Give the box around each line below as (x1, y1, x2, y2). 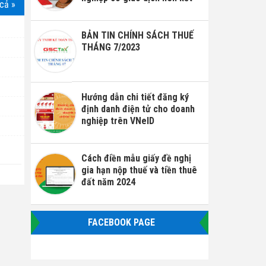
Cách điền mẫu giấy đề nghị (81, 152, 192, 164)
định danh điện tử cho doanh (81, 103, 195, 115)
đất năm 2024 (81, 176, 136, 188)
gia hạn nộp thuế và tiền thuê (81, 164, 198, 176)
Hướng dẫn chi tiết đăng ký (81, 91, 189, 103)
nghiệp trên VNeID (81, 115, 155, 126)
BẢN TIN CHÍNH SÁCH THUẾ (81, 30, 194, 42)
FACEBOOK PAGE (88, 217, 155, 229)
